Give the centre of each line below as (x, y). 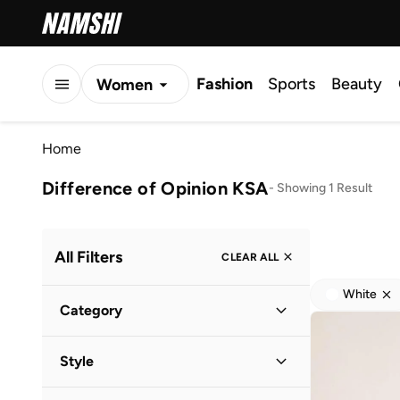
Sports (292, 84)
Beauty (357, 84)
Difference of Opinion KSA (155, 188)
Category (91, 310)
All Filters (88, 257)
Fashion (225, 84)
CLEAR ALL (250, 257)
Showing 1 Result (324, 187)
